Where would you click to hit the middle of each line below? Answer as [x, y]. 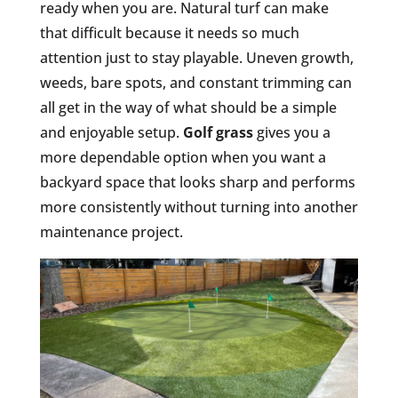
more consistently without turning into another [199, 207]
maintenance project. [111, 231]
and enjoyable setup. [111, 132]
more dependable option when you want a [183, 157]
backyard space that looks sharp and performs [197, 182]
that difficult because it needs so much [169, 32]
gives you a [291, 132]
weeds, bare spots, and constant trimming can [195, 82]
